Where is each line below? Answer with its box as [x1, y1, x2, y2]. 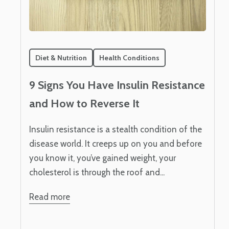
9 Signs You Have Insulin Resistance [29, 78, 205, 93]
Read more [29, 192, 70, 202]
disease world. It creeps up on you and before [29, 139, 202, 149]
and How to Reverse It [29, 97, 140, 111]
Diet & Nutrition [35, 53, 87, 62]
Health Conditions [99, 53, 159, 62]
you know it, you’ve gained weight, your [29, 153, 176, 164]
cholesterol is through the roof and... [29, 167, 165, 178]
